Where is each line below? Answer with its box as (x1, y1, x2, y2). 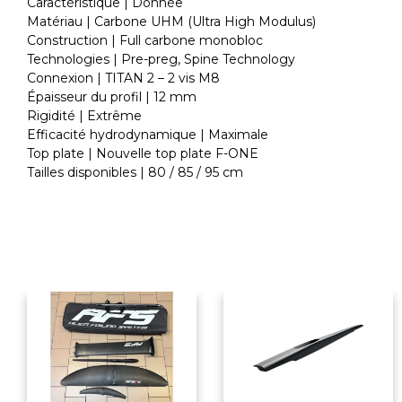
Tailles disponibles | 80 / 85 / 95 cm (27, 164, 243, 181)
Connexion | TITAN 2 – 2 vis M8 (27, 70, 220, 87)
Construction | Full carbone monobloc (27, 32, 263, 49)
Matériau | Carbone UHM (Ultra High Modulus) (27, 13, 316, 31)
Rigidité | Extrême (27, 108, 142, 125)
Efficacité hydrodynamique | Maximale (27, 127, 268, 144)
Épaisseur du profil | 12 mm (27, 89, 197, 106)
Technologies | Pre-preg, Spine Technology (27, 51, 295, 68)
